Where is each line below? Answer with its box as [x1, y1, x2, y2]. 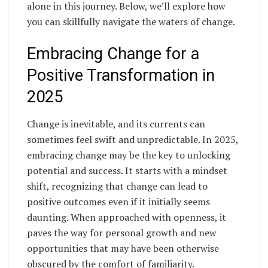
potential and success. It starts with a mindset [27, 163, 227, 177]
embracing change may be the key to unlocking [27, 148, 230, 162]
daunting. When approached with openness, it [27, 210, 226, 224]
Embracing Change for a [27, 44, 199, 64]
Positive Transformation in [27, 66, 215, 86]
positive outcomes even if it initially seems [27, 194, 210, 208]
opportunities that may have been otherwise [27, 241, 219, 255]
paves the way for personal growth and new [27, 226, 217, 239]
